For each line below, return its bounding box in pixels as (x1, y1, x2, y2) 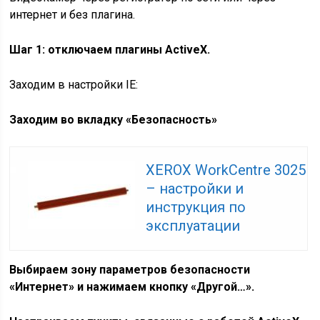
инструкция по (146, 199, 246, 216)
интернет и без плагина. (9, 8, 136, 21)
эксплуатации (146, 217, 241, 234)
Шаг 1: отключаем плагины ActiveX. (9, 43, 211, 56)
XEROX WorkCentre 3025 (146, 161, 306, 179)
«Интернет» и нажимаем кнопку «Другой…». (9, 280, 255, 294)
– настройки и (146, 180, 244, 197)
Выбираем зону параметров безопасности (9, 263, 251, 276)
